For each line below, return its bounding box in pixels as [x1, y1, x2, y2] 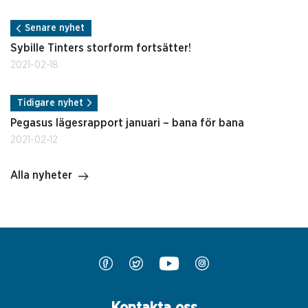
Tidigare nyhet [16, 98, 83, 109]
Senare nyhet [25, 23, 85, 34]
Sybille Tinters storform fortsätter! [10, 43, 191, 54]
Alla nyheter [10, 170, 72, 181]
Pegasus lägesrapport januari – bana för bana [10, 118, 244, 129]
